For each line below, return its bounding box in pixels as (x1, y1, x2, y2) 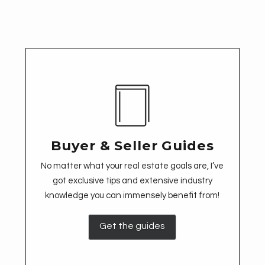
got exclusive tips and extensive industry (52, 176, 212, 185)
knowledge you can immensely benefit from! (45, 190, 220, 200)
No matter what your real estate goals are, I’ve (41, 161, 224, 170)
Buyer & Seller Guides (51, 137, 214, 154)
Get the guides (99, 221, 166, 231)
